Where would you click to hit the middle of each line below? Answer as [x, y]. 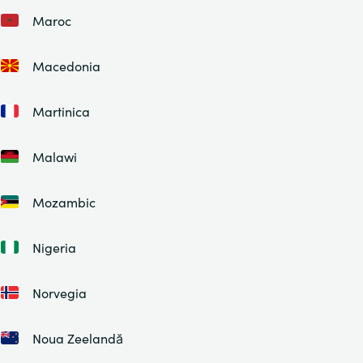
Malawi [54, 156]
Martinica [61, 111]
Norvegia [59, 293]
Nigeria [54, 247]
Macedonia [66, 66]
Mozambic [64, 202]
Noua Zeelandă [77, 338]
